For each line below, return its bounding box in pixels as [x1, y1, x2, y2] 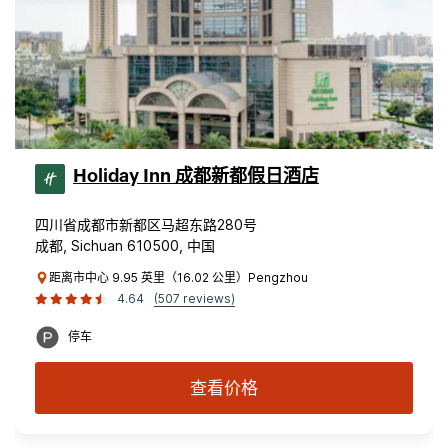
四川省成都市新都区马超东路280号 [35, 216, 257, 233]
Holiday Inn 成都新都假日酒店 [73, 167, 319, 185]
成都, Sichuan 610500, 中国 [35, 237, 215, 254]
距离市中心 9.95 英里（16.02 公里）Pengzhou [49, 270, 308, 285]
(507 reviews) [154, 291, 235, 306]
